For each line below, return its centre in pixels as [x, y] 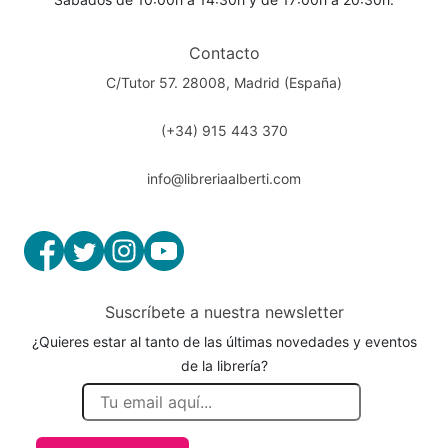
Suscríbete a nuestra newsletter [224, 311]
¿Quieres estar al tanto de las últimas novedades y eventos [224, 341]
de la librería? [224, 365]
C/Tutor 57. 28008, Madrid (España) [224, 82]
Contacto [224, 52]
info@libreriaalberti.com [224, 178]
